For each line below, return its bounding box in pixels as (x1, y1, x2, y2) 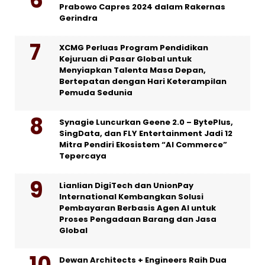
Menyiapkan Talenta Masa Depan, (59, 64, 206, 76)
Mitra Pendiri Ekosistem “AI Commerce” (59, 139, 227, 151)
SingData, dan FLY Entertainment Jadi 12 (59, 128, 232, 140)
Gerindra (59, 12, 98, 24)
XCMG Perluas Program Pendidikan (59, 42, 208, 54)
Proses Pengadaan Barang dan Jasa (59, 214, 216, 225)
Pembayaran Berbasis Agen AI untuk (59, 202, 216, 214)
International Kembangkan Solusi (59, 191, 203, 203)
